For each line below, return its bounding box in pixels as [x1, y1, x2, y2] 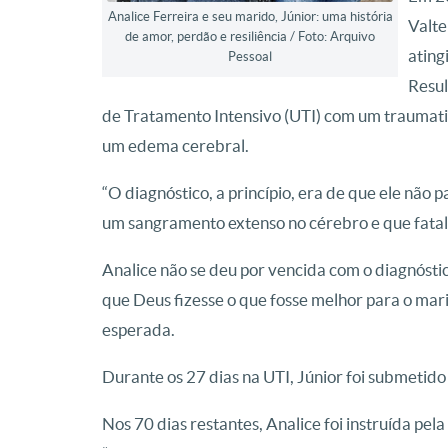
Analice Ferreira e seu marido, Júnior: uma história [107, 9, 393, 24]
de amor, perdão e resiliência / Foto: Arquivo [125, 29, 375, 44]
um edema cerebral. [102, 136, 249, 155]
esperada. [102, 320, 175, 339]
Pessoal [228, 49, 272, 64]
